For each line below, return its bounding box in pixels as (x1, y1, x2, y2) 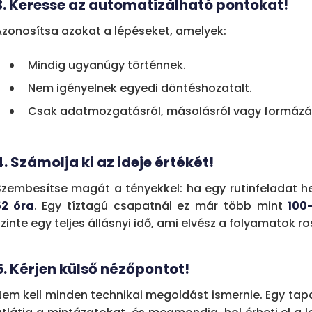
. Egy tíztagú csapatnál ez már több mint (33, 197, 288, 214)
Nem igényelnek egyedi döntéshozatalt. (28, 79, 252, 96)
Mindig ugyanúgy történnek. (28, 56, 186, 73)
